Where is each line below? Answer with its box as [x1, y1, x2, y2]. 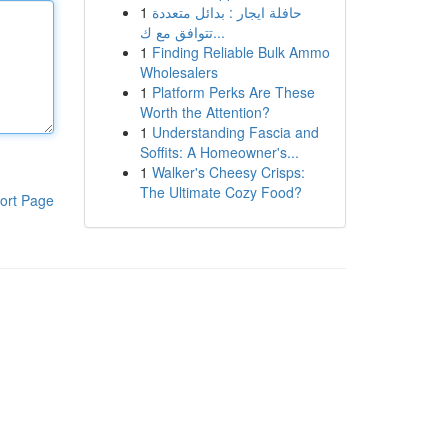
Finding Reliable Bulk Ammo [151, 42, 330, 62]
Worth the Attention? [139, 102, 270, 122]
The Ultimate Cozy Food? [139, 182, 302, 202]
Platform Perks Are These [151, 82, 315, 102]
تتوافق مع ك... [212, 22, 225, 42]
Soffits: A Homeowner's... [139, 142, 299, 162]
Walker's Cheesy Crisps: [151, 162, 305, 182]
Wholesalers [139, 62, 218, 82]
